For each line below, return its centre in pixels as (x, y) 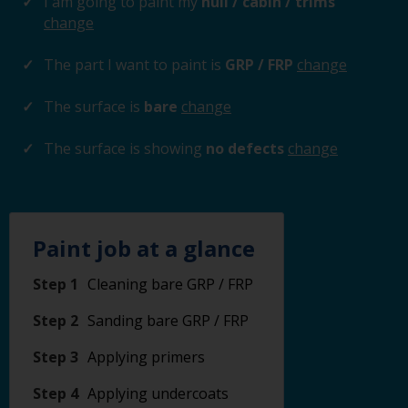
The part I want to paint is (133, 65)
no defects (245, 148)
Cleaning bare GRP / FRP (170, 284)
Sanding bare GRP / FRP (168, 321)
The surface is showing (123, 148)
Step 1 (56, 284)
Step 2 (56, 321)
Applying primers (146, 357)
